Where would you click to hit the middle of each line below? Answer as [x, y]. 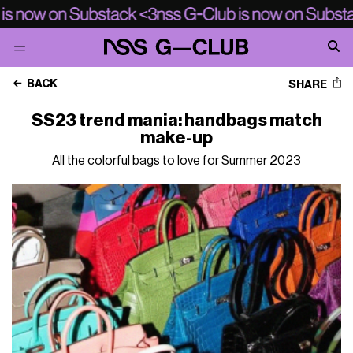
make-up [176, 138]
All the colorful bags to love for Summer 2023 [176, 161]
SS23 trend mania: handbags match [176, 121]
